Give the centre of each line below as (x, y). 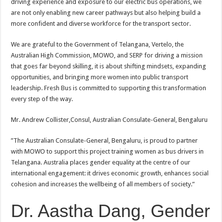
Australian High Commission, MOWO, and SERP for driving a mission (107, 55)
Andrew (33, 120)
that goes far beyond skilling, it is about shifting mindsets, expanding (109, 66)
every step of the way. (42, 99)
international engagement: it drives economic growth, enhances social (110, 173)
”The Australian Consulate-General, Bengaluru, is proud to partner (105, 140)
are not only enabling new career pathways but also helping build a (106, 13)
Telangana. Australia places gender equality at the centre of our (101, 162)
